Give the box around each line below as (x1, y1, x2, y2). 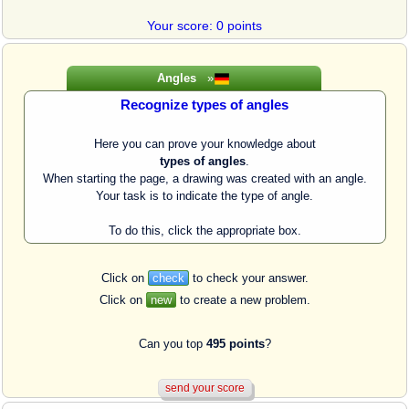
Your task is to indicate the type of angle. (96, 189, 313, 204)
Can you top (138, 337, 206, 351)
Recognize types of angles (121, 98, 288, 113)
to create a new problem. (175, 293, 310, 308)
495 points (205, 337, 265, 351)
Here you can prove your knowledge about (93, 137, 316, 152)
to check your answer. (188, 271, 309, 286)
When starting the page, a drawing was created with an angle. (42, 172, 367, 186)
